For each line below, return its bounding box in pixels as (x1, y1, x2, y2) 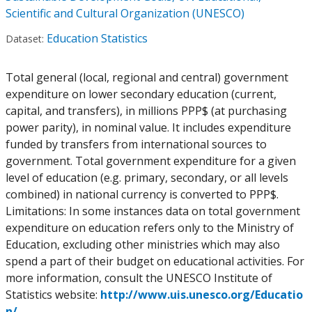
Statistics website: (6, 287, 100, 302)
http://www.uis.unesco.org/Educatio (100, 287, 303, 302)
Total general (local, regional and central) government (6, 70, 288, 85)
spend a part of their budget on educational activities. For (6, 253, 304, 269)
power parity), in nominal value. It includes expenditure (6, 120, 291, 135)
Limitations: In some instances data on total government (6, 203, 300, 219)
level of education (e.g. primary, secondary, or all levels (6, 170, 288, 185)
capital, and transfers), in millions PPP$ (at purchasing (6, 103, 287, 118)
